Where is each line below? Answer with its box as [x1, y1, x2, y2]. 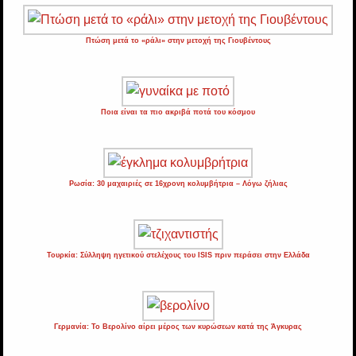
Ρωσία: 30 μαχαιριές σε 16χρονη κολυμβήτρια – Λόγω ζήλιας [68, 180, 288, 188]
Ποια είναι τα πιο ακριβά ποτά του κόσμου [101, 108, 255, 117]
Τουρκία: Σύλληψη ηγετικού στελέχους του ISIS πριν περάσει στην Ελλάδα [46, 251, 310, 260]
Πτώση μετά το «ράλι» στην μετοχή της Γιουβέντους [85, 37, 271, 45]
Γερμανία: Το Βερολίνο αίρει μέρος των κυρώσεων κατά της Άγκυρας [54, 323, 302, 331]
